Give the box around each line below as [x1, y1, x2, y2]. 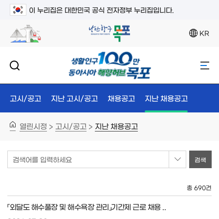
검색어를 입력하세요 [13, 156, 72, 163]
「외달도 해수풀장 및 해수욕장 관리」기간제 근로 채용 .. [7, 203, 166, 210]
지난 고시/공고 [51, 94, 98, 102]
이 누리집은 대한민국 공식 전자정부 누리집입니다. [29, 6, 174, 13]
